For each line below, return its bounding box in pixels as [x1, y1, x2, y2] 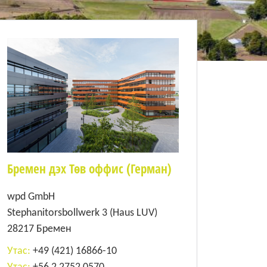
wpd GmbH [7, 191, 55, 203]
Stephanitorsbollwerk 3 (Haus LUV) [7, 207, 157, 219]
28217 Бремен [7, 223, 72, 235]
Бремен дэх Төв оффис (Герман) [7, 161, 172, 178]
